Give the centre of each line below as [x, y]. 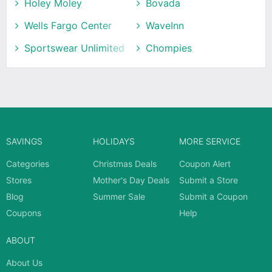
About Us [24, 262]
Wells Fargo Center [68, 25]
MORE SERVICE [210, 141]
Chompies [169, 48]
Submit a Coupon [214, 196]
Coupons [24, 212]
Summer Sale [119, 196]
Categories [28, 163]
